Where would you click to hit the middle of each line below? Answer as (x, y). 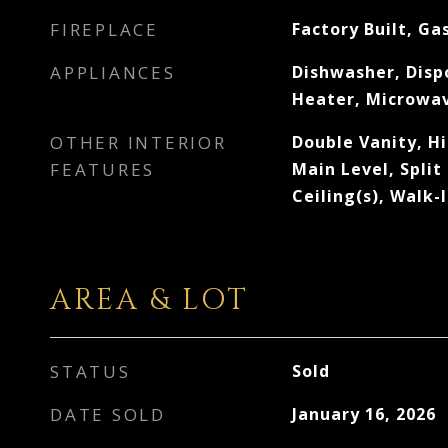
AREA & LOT (149, 300)
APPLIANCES (113, 72)
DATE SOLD (108, 414)
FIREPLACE (104, 29)
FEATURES (102, 169)
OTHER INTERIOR (138, 142)
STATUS (90, 371)
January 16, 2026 (363, 414)
